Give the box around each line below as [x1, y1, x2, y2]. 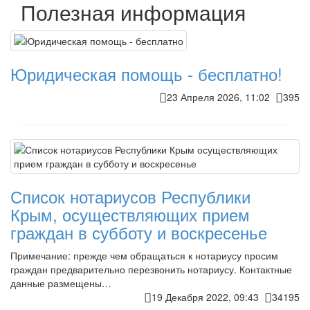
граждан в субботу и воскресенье [10, 219, 267, 244]
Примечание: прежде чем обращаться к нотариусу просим [10, 248, 278, 262]
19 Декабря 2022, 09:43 [152, 289, 264, 304]
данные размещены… [10, 275, 111, 290]
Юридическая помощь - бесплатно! [10, 61, 282, 86]
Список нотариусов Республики [10, 183, 250, 208]
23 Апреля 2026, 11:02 [167, 89, 275, 104]
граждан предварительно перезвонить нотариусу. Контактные [10, 262, 292, 276]
